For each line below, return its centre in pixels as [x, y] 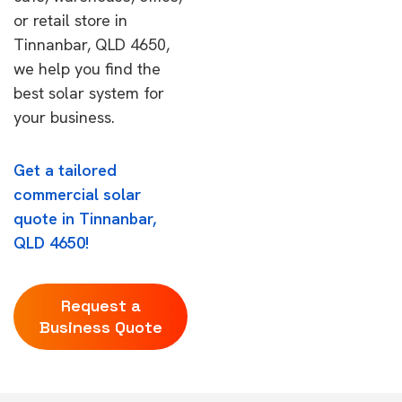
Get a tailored [65, 170]
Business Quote [100, 327]
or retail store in [70, 20]
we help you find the [87, 69]
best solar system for [89, 93]
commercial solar [77, 194]
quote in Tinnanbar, [85, 218]
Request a [100, 306]
